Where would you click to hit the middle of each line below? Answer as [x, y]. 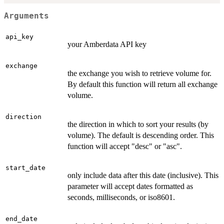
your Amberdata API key [107, 44]
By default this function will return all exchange [142, 84]
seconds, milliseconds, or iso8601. [121, 197]
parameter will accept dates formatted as [130, 186]
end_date [21, 218]
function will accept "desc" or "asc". [125, 146]
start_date [25, 167]
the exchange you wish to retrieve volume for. [139, 73]
